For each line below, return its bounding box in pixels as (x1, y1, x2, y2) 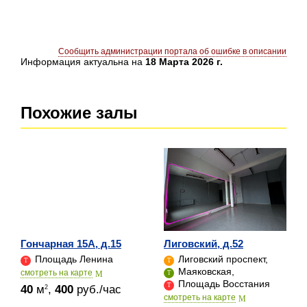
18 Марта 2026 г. (145, 56, 223, 67)
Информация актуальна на (21, 56, 145, 67)
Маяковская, (175, 265, 234, 277)
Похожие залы (21, 103, 138, 122)
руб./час (73, 282, 121, 296)
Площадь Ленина (32, 253, 113, 265)
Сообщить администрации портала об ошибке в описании (58, 47, 286, 56)
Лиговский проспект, (175, 253, 268, 265)
